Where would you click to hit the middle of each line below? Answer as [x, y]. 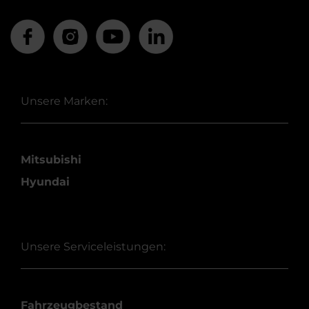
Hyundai [45, 182]
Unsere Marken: [64, 101]
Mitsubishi [51, 160]
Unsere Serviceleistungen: [93, 247]
